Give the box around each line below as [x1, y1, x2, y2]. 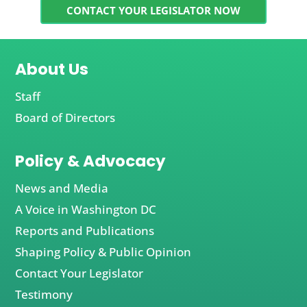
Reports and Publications [15, 222, 155, 238]
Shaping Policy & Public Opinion [15, 243, 192, 260]
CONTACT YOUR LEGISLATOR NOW [66, 3, 241, 18]
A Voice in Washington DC [15, 201, 157, 217]
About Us [15, 58, 89, 80]
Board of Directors [15, 109, 116, 125]
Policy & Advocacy [15, 149, 167, 172]
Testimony [15, 286, 73, 302]
